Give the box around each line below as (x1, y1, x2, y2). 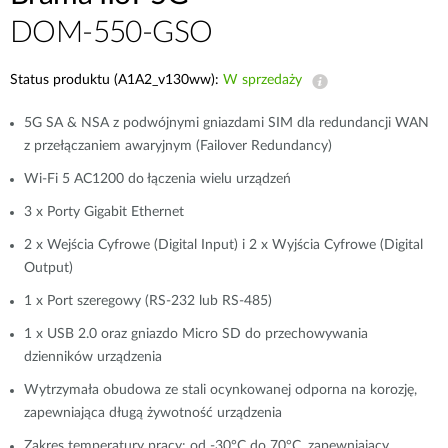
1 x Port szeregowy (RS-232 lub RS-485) (24, 294, 272, 308)
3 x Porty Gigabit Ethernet (24, 205, 184, 219)
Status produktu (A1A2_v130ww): (10, 73, 223, 87)
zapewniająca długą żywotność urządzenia (24, 406, 282, 420)
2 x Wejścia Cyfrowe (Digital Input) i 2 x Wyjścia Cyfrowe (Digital (24, 238, 423, 252)
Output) (24, 261, 73, 275)
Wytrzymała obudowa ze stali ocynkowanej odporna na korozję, (24, 383, 417, 397)
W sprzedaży (223, 73, 302, 87)
